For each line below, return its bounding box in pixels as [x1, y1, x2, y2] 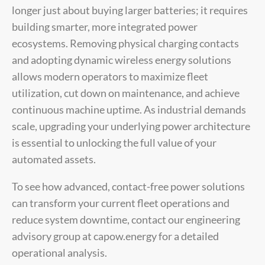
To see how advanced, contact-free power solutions [12, 179, 245, 193]
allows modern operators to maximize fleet [12, 69, 208, 83]
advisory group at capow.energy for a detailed [12, 229, 219, 243]
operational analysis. [12, 245, 107, 259]
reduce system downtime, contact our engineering [12, 212, 240, 226]
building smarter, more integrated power [12, 20, 198, 33]
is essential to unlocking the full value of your [12, 135, 216, 149]
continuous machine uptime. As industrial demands [12, 102, 246, 116]
